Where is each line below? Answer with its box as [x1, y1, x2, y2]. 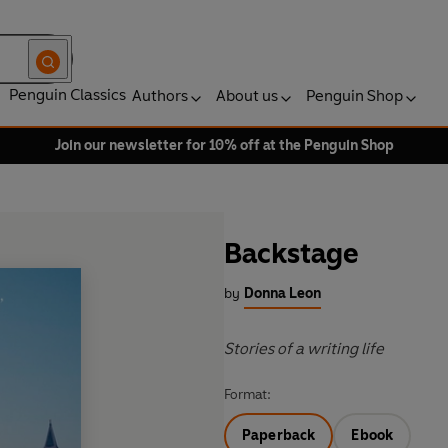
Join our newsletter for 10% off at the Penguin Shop [54, 137, 394, 154]
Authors [132, 86, 188, 105]
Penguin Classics [9, 85, 126, 104]
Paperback [242, 427, 316, 445]
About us [216, 86, 278, 105]
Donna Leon [244, 285, 321, 303]
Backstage [224, 236, 359, 271]
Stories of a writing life [224, 339, 384, 359]
